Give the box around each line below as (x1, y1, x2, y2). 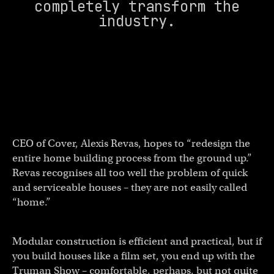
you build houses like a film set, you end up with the (12, 249, 255, 262)
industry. (98, 11, 176, 31)
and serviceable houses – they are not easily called (12, 180, 247, 194)
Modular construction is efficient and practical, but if (12, 234, 262, 248)
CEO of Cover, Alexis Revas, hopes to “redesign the (12, 136, 250, 150)
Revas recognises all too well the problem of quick (12, 166, 248, 179)
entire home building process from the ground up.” (12, 151, 252, 165)
